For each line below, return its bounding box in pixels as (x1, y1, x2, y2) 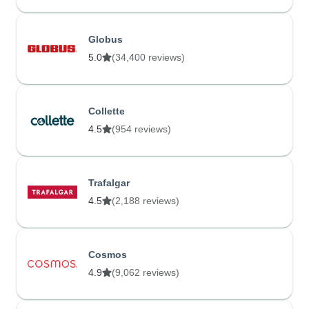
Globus (88, 33, 123, 45)
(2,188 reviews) (112, 195, 179, 206)
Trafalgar (88, 177, 130, 188)
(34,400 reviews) (112, 51, 185, 63)
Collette (88, 105, 125, 117)
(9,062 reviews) (112, 266, 179, 278)
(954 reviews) (112, 123, 171, 134)
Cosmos (88, 248, 127, 260)
